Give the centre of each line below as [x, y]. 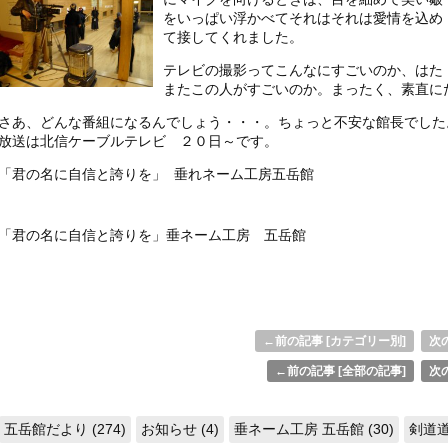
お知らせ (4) [180, 429]
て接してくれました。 [233, 37]
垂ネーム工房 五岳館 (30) [314, 429]
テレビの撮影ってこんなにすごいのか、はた [303, 70]
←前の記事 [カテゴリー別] [334, 341]
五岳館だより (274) [64, 429]
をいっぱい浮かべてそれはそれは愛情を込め [303, 18]
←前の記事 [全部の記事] [340, 371]
